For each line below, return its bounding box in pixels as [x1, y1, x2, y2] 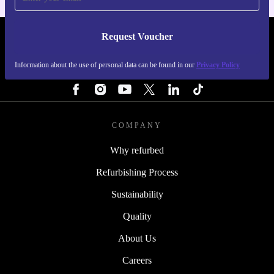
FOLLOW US [108, 66, 166, 75]
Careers [122, 255, 152, 266]
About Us [118, 233, 156, 244]
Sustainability [111, 189, 163, 200]
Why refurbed [110, 145, 164, 156]
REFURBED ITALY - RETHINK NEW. [51, 36, 223, 45]
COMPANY [112, 121, 162, 130]
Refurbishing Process [96, 167, 178, 178]
